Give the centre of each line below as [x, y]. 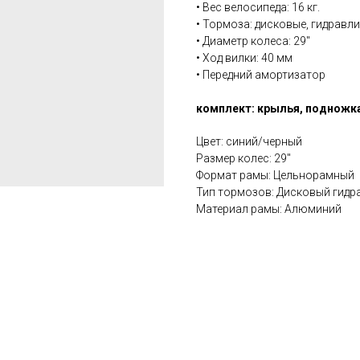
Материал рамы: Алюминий [269, 209]
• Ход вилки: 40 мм [244, 58]
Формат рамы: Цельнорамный [275, 176]
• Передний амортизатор [261, 75]
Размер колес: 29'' [243, 159]
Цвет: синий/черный [249, 142]
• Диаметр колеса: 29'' [253, 41]
